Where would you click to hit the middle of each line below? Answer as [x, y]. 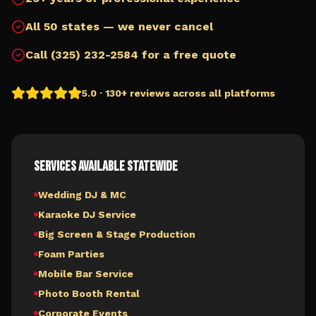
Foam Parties [71, 254]
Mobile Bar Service [86, 274]
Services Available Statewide [106, 166]
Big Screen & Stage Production [117, 234]
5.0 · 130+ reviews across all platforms [178, 93]
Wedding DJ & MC [82, 195]
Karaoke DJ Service [87, 214]
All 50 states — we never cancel [119, 26]
